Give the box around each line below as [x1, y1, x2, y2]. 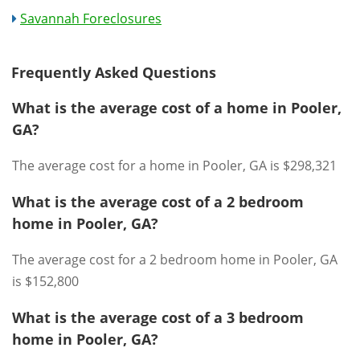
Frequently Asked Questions [11, 63, 216, 82]
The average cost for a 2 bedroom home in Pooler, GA [12, 251, 337, 268]
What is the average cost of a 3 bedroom [12, 308, 304, 327]
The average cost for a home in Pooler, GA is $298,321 [12, 157, 337, 174]
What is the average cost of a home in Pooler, [12, 98, 342, 117]
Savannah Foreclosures [20, 10, 162, 27]
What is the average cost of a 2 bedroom [12, 192, 304, 211]
